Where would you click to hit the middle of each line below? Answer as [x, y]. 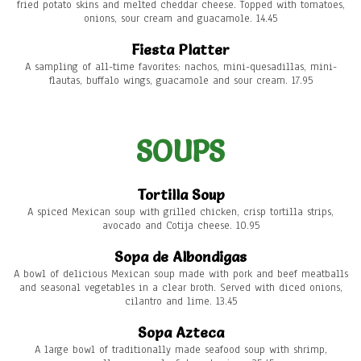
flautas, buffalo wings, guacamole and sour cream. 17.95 [180, 81]
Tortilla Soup [180, 195]
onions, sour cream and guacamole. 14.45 [180, 19]
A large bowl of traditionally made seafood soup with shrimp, [180, 350]
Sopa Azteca [180, 333]
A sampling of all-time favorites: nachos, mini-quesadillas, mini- [180, 67]
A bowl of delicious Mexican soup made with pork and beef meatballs [180, 274]
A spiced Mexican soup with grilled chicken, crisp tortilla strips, [180, 212]
